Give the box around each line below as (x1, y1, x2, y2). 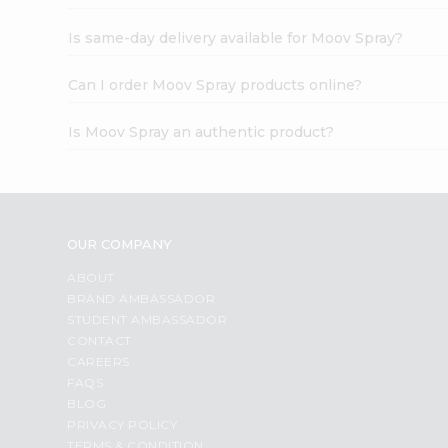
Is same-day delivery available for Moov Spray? (68, 28, 404, 47)
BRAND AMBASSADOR (67, 290, 216, 306)
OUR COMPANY (67, 235, 173, 252)
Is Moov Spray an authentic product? (68, 122, 335, 141)
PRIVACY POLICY (67, 416, 178, 432)
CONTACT (67, 332, 132, 348)
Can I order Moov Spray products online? (68, 75, 363, 94)
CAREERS (67, 353, 130, 369)
